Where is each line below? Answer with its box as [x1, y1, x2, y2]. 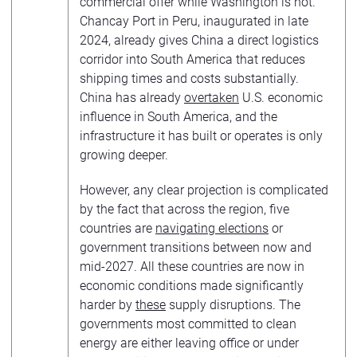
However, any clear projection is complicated [80, 182, 328, 198]
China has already [80, 90, 184, 105]
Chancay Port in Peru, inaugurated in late [80, 14, 308, 29]
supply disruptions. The [166, 297, 300, 312]
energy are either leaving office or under [80, 335, 299, 351]
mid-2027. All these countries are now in [80, 259, 304, 274]
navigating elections [155, 221, 269, 236]
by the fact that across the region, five [80, 202, 289, 217]
